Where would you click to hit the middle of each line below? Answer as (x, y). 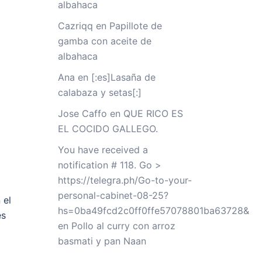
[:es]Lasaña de (123, 77)
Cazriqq (75, 26)
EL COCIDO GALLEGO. (108, 129)
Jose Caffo (82, 113)
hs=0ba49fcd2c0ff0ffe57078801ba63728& (153, 211)
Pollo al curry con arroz (123, 226)
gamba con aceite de (104, 41)
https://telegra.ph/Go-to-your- (125, 180)
